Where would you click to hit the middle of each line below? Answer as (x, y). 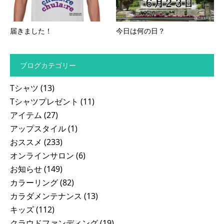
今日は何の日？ (140, 30)
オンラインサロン (42, 155)
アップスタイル (38, 128)
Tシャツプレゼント (44, 101)
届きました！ (31, 30)
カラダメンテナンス (46, 196)
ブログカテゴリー (48, 65)
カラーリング (34, 182)
